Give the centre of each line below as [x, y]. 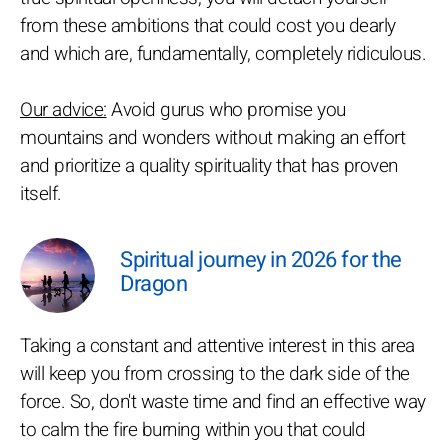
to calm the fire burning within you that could [192, 430]
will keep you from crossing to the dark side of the [215, 374]
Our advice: [63, 110]
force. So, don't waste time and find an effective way [223, 402]
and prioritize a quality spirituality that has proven [209, 166]
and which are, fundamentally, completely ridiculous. [223, 54]
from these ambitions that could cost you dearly [208, 26]
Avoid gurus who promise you [226, 110]
